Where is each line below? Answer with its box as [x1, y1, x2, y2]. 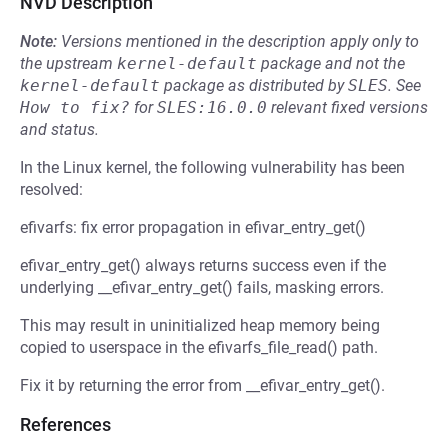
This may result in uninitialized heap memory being [20, 316, 380, 335]
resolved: [20, 180, 83, 199]
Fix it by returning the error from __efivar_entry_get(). [20, 376, 385, 395]
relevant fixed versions [267, 98, 428, 117]
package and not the [257, 54, 405, 73]
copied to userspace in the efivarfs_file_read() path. [20, 338, 378, 357]
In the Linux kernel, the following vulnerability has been [20, 158, 405, 177]
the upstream [20, 54, 117, 73]
